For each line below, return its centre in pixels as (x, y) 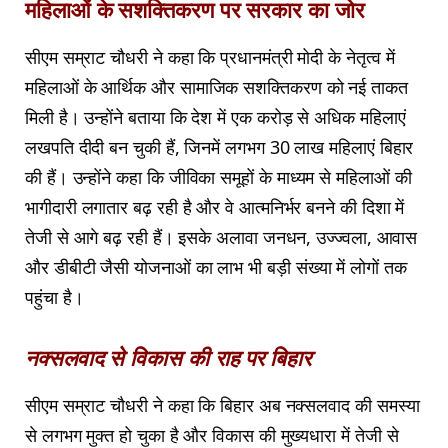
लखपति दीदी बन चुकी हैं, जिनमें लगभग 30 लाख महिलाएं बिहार (219, 147)
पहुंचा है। (54, 297)
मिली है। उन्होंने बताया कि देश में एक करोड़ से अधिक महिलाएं (215, 117)
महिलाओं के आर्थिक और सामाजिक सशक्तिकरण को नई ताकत (216, 87)
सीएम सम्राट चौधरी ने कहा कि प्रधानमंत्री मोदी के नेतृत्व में (210, 57)
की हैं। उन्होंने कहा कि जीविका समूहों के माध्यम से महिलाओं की (218, 177)
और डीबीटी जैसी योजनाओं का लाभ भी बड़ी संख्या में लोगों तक (216, 267)
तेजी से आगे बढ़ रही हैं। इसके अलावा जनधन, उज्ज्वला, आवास (221, 237)
